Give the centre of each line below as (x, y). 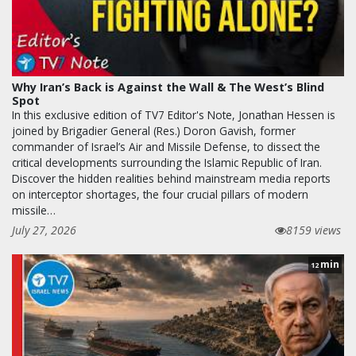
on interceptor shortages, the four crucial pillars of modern (160, 194)
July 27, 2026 (44, 230)
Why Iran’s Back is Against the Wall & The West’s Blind (168, 87)
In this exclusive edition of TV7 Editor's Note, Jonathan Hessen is (174, 114)
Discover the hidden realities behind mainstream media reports (171, 178)
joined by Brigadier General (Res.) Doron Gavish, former (154, 130)
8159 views (313, 230)
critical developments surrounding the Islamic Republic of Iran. (167, 162)
